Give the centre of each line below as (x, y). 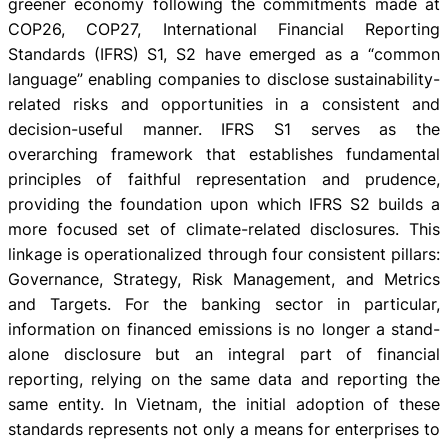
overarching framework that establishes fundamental (224, 153)
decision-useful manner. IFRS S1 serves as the (224, 128)
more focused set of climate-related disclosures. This (224, 228)
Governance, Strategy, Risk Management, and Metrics (224, 278)
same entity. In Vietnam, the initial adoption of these (224, 403)
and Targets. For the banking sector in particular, (224, 303)
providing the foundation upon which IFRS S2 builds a (224, 203)
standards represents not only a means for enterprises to (224, 428)
